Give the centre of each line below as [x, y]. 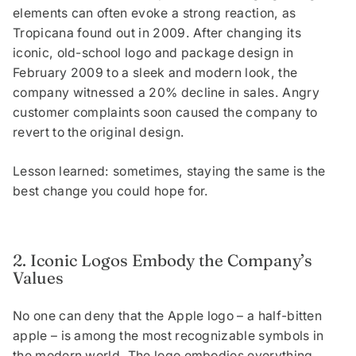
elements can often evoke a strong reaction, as [155, 14]
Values [38, 278]
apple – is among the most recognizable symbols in [168, 336]
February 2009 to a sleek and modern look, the [155, 73]
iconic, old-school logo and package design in [153, 53]
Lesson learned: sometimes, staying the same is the [169, 172]
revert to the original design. [99, 133]
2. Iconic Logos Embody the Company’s [163, 261]
